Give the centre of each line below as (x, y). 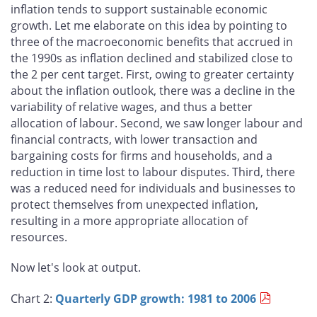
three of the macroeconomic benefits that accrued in (152, 41)
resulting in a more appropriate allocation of (129, 220)
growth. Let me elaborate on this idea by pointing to (149, 25)
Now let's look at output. (76, 268)
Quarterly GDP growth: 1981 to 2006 (156, 299)
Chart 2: (33, 299)
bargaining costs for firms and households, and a (142, 155)
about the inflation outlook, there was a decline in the (153, 90)
